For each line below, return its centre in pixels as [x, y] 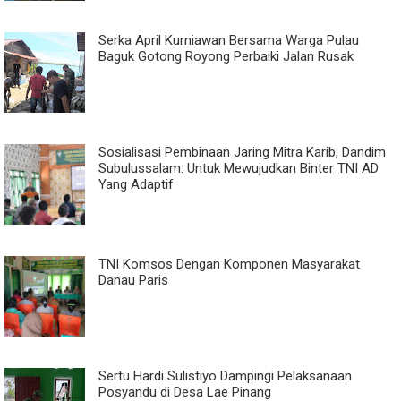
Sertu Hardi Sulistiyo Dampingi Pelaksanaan [225, 375]
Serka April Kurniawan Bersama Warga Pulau [229, 40]
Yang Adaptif [136, 184]
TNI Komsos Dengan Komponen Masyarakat [229, 264]
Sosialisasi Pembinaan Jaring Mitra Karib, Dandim [242, 152]
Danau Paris [133, 280]
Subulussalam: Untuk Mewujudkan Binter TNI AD [239, 168]
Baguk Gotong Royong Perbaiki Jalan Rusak [226, 56]
